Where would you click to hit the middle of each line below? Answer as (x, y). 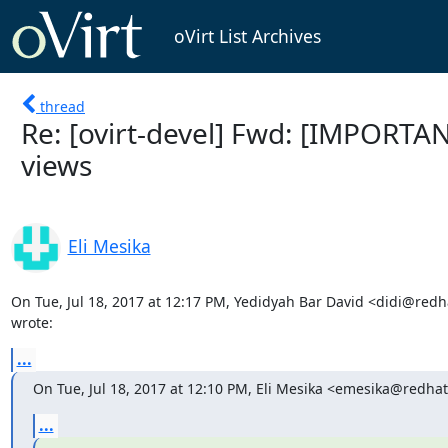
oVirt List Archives (247, 36)
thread (62, 106)
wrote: (31, 322)
